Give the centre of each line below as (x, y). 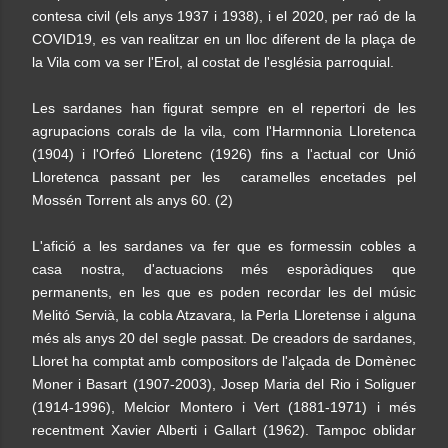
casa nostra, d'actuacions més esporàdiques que (224, 269)
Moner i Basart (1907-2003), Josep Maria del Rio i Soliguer (224, 384)
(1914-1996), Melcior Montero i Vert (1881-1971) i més (224, 407)
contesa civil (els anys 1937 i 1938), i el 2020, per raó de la (224, 16)
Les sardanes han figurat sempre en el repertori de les (224, 108)
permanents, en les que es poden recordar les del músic (224, 292)
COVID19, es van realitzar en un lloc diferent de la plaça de (224, 39)
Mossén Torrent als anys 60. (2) (134, 200)
